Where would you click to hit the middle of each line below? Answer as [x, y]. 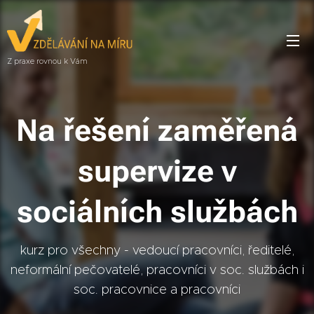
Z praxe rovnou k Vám [47, 61]
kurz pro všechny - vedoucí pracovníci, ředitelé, [157, 250]
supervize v [157, 171]
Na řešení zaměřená [157, 131]
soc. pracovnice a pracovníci [157, 289]
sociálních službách [157, 212]
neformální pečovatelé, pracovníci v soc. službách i [157, 270]
